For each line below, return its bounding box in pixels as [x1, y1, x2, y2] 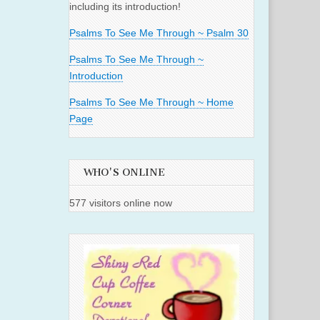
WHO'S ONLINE [84, 166, 165, 179]
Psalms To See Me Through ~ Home [69, 96, 234, 109]
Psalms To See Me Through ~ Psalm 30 [69, 27, 249, 39]
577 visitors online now [69, 197, 172, 209]
